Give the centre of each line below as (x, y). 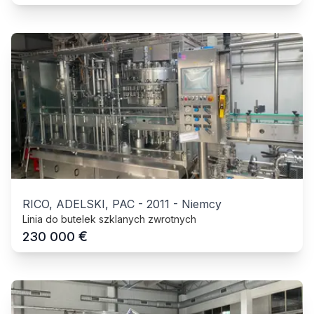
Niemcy (202, 204)
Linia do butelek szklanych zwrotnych (109, 219)
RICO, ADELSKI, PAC (78, 204)
